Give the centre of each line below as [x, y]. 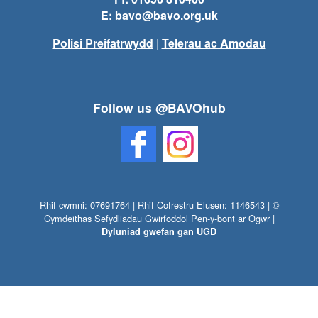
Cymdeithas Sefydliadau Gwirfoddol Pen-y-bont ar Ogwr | [159, 219]
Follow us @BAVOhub [159, 108]
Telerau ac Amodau [214, 43]
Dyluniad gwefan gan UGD [159, 232]
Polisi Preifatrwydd [103, 43]
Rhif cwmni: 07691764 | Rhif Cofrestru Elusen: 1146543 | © [159, 205]
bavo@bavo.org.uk [166, 15]
